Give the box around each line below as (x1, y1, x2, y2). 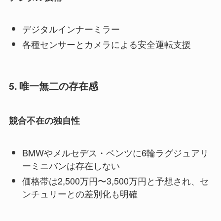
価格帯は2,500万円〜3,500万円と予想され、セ (22, 174, 209, 187)
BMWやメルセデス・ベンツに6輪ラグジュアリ (22, 146, 209, 159)
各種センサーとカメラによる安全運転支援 (22, 37, 191, 50)
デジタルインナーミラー (22, 22, 120, 36)
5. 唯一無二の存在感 (8, 78, 98, 93)
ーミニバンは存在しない (22, 159, 120, 172)
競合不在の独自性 (8, 114, 80, 127)
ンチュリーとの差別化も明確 (22, 186, 138, 200)
